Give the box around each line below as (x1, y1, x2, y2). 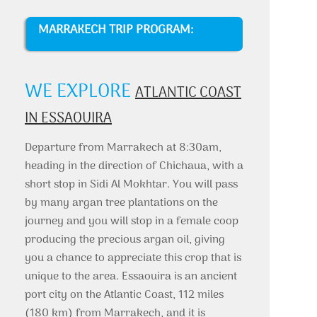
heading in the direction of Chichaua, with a (25, 157, 243, 175)
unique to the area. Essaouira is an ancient (25, 267, 237, 286)
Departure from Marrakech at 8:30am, (25, 139, 221, 157)
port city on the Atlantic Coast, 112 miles (25, 286, 224, 304)
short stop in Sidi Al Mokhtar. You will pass (25, 175, 238, 194)
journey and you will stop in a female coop (25, 212, 238, 231)
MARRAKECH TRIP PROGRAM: (31, 20, 193, 40)
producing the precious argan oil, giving (25, 231, 225, 249)
